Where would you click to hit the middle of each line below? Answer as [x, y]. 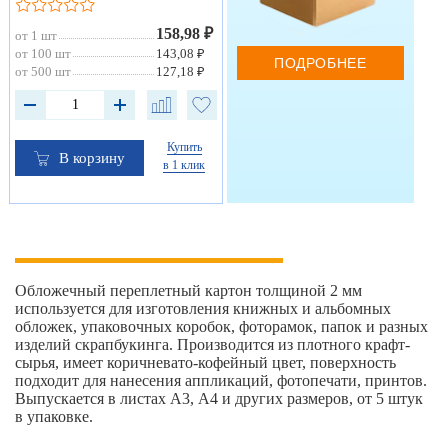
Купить [184, 147]
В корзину [92, 157]
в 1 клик [184, 165]
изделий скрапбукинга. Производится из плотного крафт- [212, 345]
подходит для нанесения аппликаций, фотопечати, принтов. [221, 381]
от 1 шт [36, 36]
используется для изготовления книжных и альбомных [203, 309]
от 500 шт [43, 72]
